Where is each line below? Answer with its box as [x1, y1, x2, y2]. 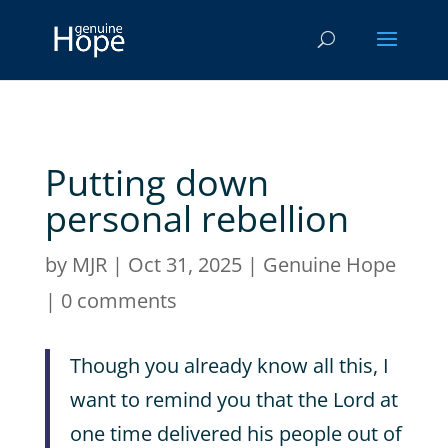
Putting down [44, 158, 269, 207]
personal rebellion [44, 194, 349, 243]
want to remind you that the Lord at [69, 386, 398, 413]
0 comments [60, 287, 177, 314]
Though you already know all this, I [69, 352, 389, 379]
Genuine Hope [262, 251, 396, 278]
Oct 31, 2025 [127, 251, 242, 278]
